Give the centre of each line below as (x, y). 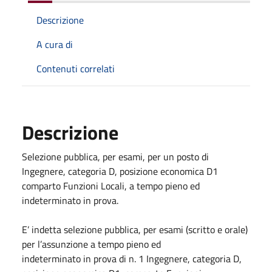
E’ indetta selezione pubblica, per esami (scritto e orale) (135, 229)
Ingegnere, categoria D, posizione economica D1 (120, 171)
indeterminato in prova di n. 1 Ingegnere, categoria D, (132, 258)
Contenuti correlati (76, 68)
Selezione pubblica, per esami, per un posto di (115, 156)
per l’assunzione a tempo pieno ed (91, 244)
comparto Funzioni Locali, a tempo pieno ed (111, 185)
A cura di (55, 44)
